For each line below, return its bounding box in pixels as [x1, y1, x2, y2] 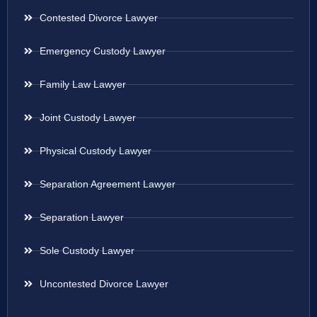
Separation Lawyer [39, 212, 124, 224]
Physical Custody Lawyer [39, 145, 151, 157]
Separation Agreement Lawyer [39, 178, 175, 190]
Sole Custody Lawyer [39, 245, 134, 257]
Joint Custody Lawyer [39, 112, 136, 124]
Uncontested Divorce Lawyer [39, 278, 168, 290]
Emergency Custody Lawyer [39, 45, 166, 57]
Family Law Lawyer [39, 79, 126, 91]
